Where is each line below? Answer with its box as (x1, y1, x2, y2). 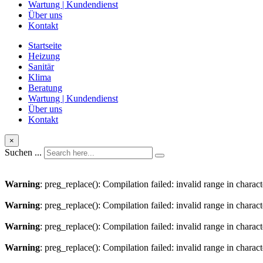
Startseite (28, 41, 62, 51)
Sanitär (28, 62, 54, 72)
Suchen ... (5, 147, 42, 158)
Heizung (28, 51, 60, 62)
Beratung (28, 83, 62, 93)
